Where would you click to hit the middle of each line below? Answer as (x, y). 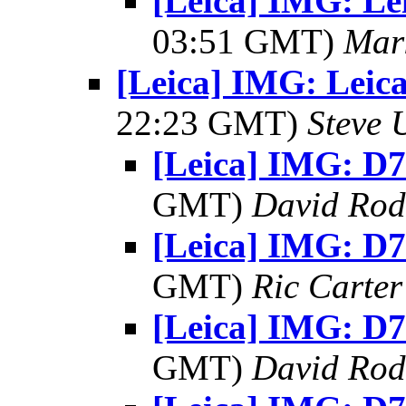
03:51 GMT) (248, 41)
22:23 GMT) (212, 123)
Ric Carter (327, 286)
